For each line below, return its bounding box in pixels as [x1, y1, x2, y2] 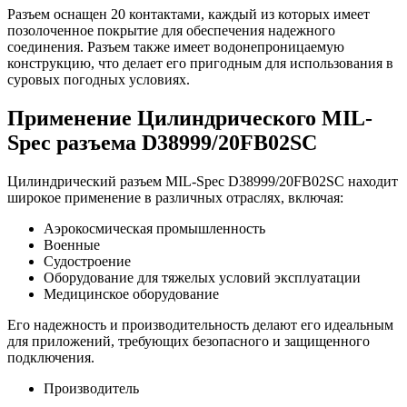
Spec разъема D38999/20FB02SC [7, 130, 317, 154]
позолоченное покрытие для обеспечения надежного [7, 22, 335, 38]
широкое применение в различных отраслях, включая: [7, 189, 343, 205]
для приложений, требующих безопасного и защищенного [7, 333, 370, 349]
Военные [44, 236, 100, 253]
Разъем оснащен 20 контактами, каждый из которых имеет [7, 5, 370, 22]
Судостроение [44, 253, 131, 269]
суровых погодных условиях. [7, 71, 190, 87]
